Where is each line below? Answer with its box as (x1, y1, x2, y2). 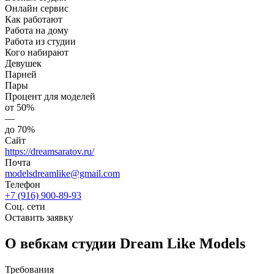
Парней (5, 68, 37, 80)
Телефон (5, 179, 40, 190)
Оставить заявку (5, 212, 73, 223)
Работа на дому (5, 24, 68, 35)
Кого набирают (5, 46, 68, 57)
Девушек (5, 57, 42, 68)
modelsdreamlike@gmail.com (5, 168, 120, 179)
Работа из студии (5, 35, 76, 46)
